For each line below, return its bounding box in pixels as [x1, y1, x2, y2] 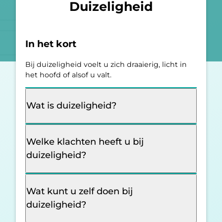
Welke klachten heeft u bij [26, 136, 144, 148]
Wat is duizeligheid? [26, 100, 116, 111]
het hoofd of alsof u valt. [25, 70, 111, 79]
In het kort [25, 38, 76, 50]
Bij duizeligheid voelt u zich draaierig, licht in [25, 59, 187, 69]
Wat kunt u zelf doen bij [26, 186, 133, 197]
